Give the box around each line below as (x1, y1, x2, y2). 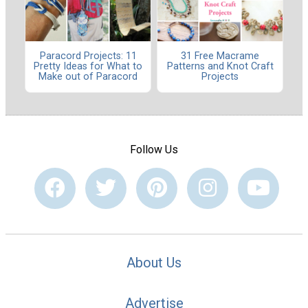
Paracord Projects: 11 (39, 50, 137, 63)
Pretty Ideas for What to (34, 60, 142, 73)
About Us (126, 254, 181, 272)
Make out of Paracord (38, 71, 137, 83)
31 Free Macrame (181, 50, 259, 63)
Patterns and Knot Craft (166, 60, 274, 73)
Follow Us (130, 142, 178, 156)
